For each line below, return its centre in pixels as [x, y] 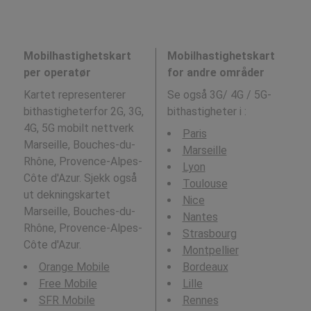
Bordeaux [205, 267]
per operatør [57, 73]
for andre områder [216, 73]
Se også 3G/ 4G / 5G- [219, 95]
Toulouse [205, 184]
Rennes [200, 301]
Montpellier [210, 251]
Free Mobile [68, 284]
